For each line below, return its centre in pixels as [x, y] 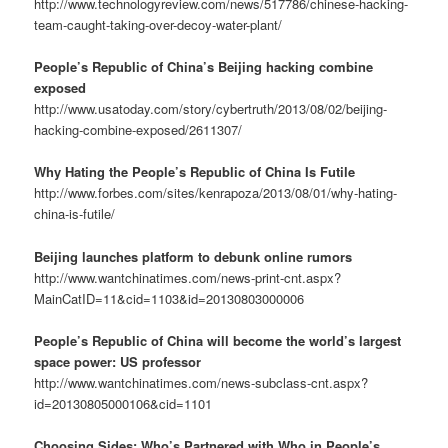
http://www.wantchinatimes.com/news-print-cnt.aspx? [188, 277]
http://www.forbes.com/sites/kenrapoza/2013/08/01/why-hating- [216, 193]
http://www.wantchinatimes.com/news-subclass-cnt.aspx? [201, 382]
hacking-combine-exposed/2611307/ [138, 130]
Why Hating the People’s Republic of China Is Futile [195, 172]
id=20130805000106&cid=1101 [123, 403]
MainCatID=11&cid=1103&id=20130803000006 [169, 298]
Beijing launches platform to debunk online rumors [193, 256]
